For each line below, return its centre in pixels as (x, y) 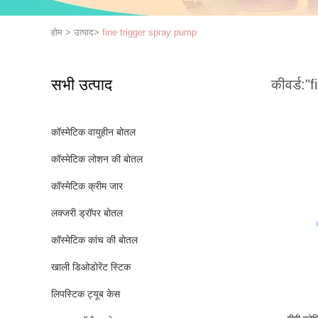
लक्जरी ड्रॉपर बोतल (87, 213)
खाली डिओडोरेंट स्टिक (91, 267)
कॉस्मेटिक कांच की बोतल (94, 240)
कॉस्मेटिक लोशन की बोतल (97, 159)
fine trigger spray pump (149, 32)
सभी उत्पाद (82, 85)
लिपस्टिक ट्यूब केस (86, 294)
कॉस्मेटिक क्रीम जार (87, 186)
